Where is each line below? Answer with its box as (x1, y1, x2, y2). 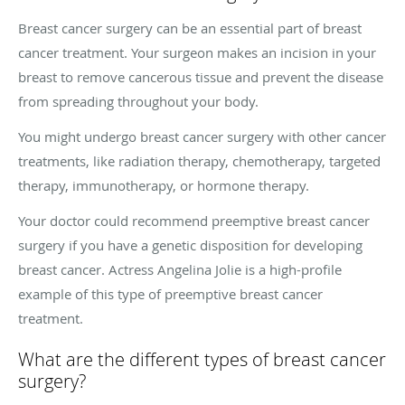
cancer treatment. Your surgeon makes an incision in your (18, 42, 376, 61)
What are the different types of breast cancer (18, 346, 386, 372)
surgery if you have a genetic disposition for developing (18, 235, 363, 254)
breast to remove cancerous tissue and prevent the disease (18, 67, 383, 86)
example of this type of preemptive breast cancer (18, 284, 323, 303)
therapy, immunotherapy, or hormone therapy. (18, 175, 309, 194)
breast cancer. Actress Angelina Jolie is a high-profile (18, 259, 342, 278)
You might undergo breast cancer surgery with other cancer (18, 127, 386, 146)
